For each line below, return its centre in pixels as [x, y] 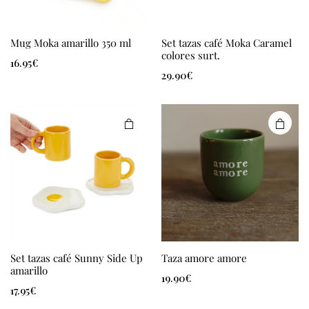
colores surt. [191, 55]
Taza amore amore [204, 258]
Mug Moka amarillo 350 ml [71, 43]
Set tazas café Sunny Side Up [77, 258]
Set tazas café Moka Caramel [227, 43]
